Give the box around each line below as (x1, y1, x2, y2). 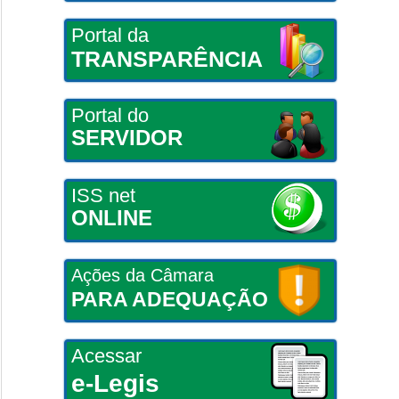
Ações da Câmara (70, 265, 214, 285)
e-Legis (70, 369, 159, 397)
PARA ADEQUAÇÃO (70, 287, 268, 311)
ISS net (70, 183, 135, 207)
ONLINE (70, 205, 152, 230)
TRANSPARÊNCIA (70, 45, 263, 71)
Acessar (70, 344, 142, 367)
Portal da (70, 23, 149, 46)
